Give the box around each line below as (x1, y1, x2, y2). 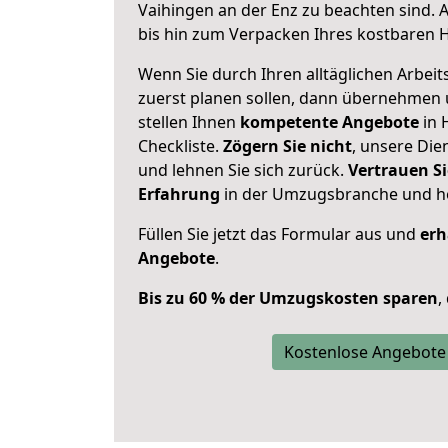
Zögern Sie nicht (223, 135, 352, 157)
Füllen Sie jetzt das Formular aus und (138, 223, 420, 245)
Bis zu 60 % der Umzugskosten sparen (138, 287, 438, 309)
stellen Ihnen (138, 111, 240, 133)
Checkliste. (138, 135, 223, 157)
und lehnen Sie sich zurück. (138, 159, 348, 181)
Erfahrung (138, 183, 220, 205)
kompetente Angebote (240, 111, 419, 133)
